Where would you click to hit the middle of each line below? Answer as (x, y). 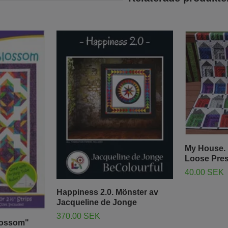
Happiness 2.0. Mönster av (107, 192)
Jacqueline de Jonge (97, 203)
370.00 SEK (78, 216)
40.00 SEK (204, 173)
